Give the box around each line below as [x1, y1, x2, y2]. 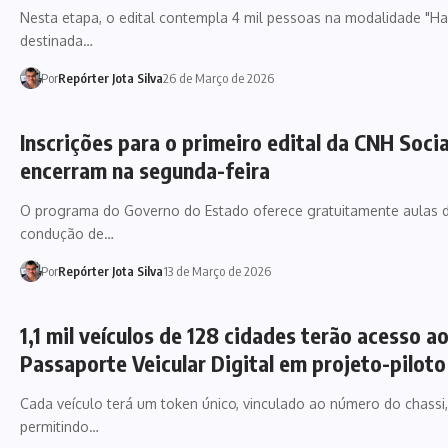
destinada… [20, 31, 93, 49]
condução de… [20, 224, 114, 242]
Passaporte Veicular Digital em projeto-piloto [20, 348, 446, 377]
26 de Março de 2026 [162, 69, 274, 86]
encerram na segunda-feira [20, 155, 270, 184]
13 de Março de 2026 [162, 262, 271, 279]
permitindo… [20, 417, 99, 435]
